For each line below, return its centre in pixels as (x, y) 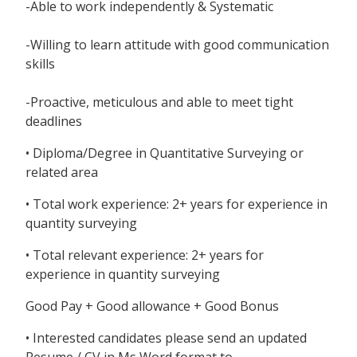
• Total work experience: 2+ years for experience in (177, 204)
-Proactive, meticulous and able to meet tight (159, 102)
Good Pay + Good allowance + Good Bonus (152, 306)
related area (62, 173)
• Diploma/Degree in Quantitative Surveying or (165, 153)
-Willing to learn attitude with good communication (177, 45)
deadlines (54, 122)
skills (40, 64)
